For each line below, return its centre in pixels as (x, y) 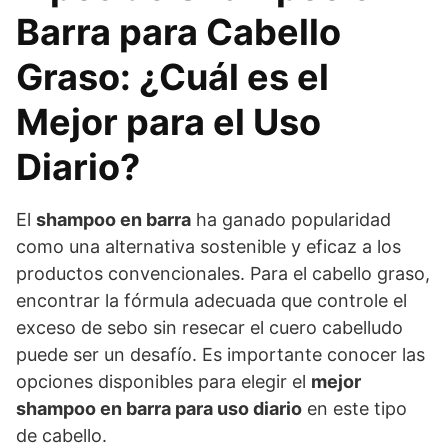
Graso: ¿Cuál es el (172, 76)
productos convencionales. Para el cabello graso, (223, 273)
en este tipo (354, 408)
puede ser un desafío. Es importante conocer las (220, 354)
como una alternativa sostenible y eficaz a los (208, 246)
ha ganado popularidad (291, 219)
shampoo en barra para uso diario (159, 408)
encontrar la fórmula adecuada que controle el (211, 300)
